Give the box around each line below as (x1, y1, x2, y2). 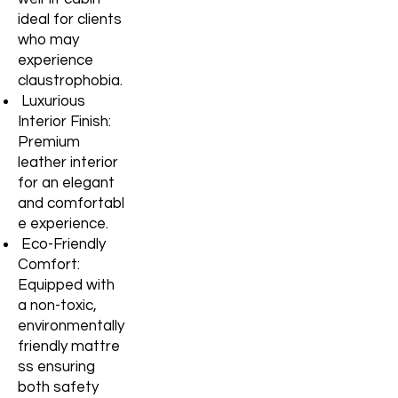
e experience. (18, 215, 108, 232)
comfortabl (47, 195, 124, 211)
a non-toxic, (18, 297, 97, 314)
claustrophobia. (18, 72, 123, 89)
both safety (18, 378, 99, 395)
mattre (71, 338, 120, 354)
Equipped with (18, 276, 115, 293)
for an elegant (18, 174, 115, 191)
